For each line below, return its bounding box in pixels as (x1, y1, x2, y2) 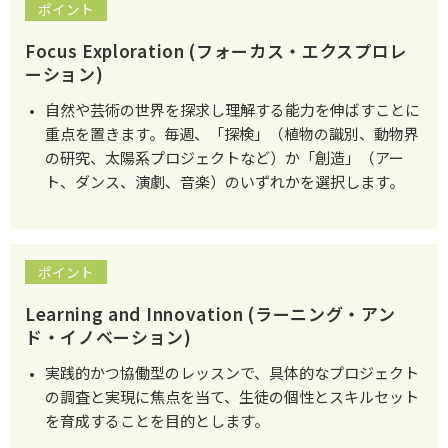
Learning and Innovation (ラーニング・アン (25, 301, 396, 326)
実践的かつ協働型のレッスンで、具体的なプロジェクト (45, 362, 419, 383)
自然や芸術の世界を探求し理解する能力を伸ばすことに (45, 99, 420, 120)
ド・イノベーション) (25, 324, 192, 349)
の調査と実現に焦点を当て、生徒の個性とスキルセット (45, 386, 419, 407)
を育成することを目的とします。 (45, 410, 269, 431)
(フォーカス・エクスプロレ (189, 38, 408, 63)
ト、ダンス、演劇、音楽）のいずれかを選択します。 (45, 171, 404, 192)
